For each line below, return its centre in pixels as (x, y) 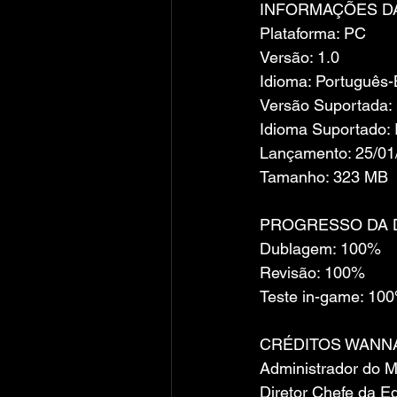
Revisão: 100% (312, 272)
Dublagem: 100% (320, 249)
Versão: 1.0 (300, 57)
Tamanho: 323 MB (324, 177)
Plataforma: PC (313, 33)
